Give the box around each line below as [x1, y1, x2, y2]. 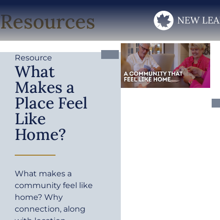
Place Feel [15, 92, 87, 113]
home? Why [15, 192, 63, 202]
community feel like [15, 180, 93, 190]
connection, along [15, 204, 85, 214]
